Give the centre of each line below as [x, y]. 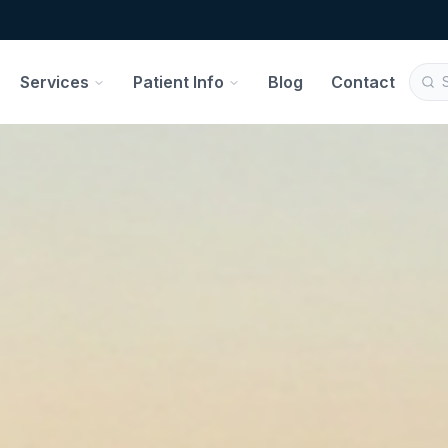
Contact [363, 82]
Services [54, 82]
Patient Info [178, 82]
